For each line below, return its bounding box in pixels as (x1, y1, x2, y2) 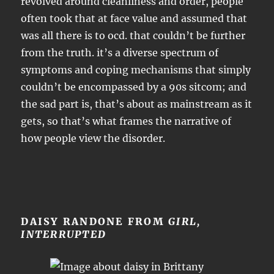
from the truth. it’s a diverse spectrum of (21, 46, 219, 59)
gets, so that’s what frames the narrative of (21, 115, 232, 128)
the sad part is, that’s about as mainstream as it (21, 98, 253, 111)
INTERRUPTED (21, 228, 107, 241)
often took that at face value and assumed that (21, 12, 248, 25)
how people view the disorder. (21, 132, 166, 145)
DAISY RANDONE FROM (21, 215, 169, 228)
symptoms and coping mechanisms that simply (21, 64, 251, 76)
